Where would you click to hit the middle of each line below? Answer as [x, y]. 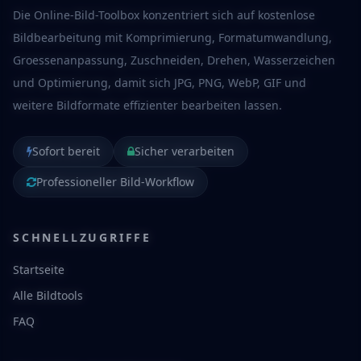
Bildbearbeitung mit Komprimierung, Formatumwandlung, [172, 37]
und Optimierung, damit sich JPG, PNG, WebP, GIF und [160, 83]
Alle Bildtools [48, 295]
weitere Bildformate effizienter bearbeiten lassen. [147, 105]
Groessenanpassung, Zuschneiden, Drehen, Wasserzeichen [174, 60]
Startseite [39, 270]
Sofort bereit [66, 151]
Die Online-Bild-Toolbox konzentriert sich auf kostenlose [164, 15]
